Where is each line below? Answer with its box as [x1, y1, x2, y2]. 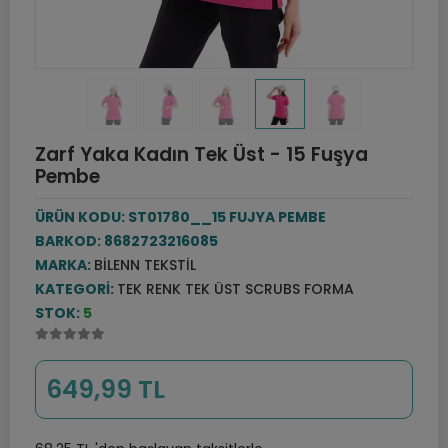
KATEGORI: [35, 279, 117, 299]
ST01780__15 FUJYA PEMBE [128, 207, 326, 227]
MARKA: [35, 255, 94, 275]
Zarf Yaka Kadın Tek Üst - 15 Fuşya [35, 141, 368, 168]
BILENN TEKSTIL [94, 255, 196, 275]
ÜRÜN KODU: [35, 207, 128, 227]
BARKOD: [35, 231, 104, 251]
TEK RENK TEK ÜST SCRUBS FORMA [117, 279, 354, 299]
